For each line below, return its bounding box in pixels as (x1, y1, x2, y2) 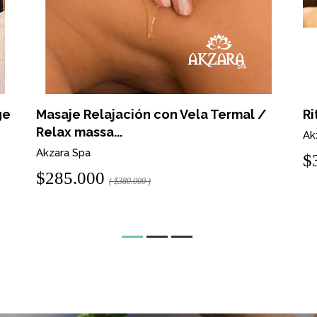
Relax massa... (35, 125, 122, 140)
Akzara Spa (35, 146, 91, 160)
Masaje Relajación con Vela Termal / (35, 107, 267, 122)
